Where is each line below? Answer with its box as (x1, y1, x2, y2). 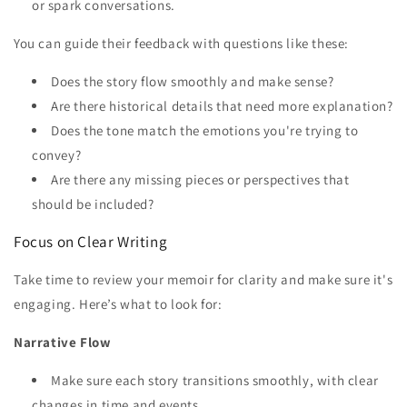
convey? (32, 145, 82, 164)
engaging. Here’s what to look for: (14, 294, 223, 313)
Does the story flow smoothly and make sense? (51, 72, 334, 90)
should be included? (32, 194, 154, 213)
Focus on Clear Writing (14, 231, 168, 252)
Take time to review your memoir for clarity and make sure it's (14, 270, 393, 288)
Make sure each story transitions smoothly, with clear (51, 371, 379, 389)
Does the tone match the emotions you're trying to (51, 121, 359, 139)
